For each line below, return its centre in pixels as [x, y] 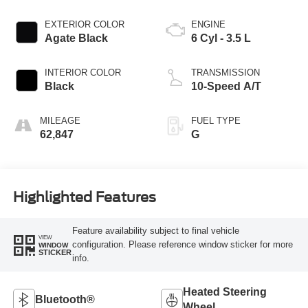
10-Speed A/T [226, 86]
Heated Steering [225, 291]
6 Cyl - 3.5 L [221, 38]
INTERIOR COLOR [82, 72]
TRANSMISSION [225, 72]
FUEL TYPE [216, 120]
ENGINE [208, 24]
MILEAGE [60, 120]
